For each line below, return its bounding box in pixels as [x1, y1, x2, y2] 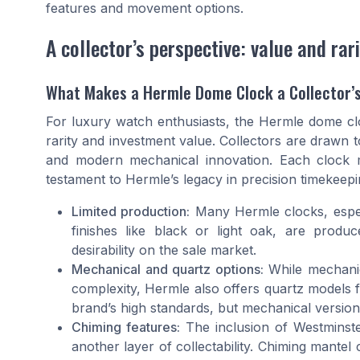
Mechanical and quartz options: [72, 261, 264, 278]
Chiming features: [72, 319, 180, 336]
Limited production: [72, 203, 190, 220]
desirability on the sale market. [72, 242, 256, 259]
